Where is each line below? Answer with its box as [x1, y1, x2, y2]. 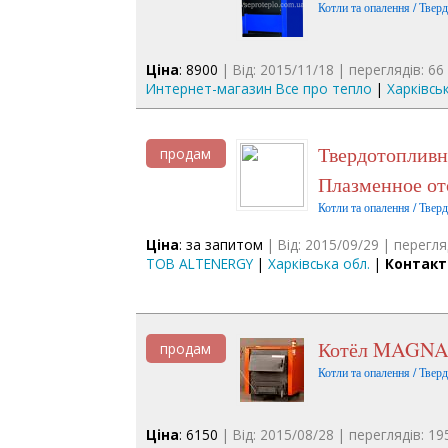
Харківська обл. [267, 253, 370, 273]
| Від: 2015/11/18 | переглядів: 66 [217, 59, 444, 79]
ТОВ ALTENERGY [145, 253, 253, 273]
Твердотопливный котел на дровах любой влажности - [317, 139, 329, 168]
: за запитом [178, 234, 263, 254]
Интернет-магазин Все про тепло [145, 78, 372, 98]
